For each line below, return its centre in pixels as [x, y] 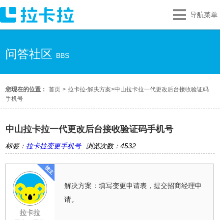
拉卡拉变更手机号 [54, 146]
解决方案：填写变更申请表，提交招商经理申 [133, 186]
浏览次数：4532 [111, 146]
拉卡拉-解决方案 [90, 89]
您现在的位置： [26, 89]
